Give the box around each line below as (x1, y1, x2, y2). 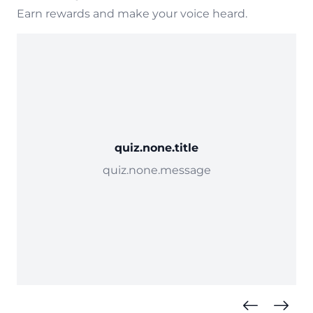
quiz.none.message (102, 163, 211, 177)
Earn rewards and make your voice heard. (17, 7, 247, 20)
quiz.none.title (115, 141, 198, 154)
